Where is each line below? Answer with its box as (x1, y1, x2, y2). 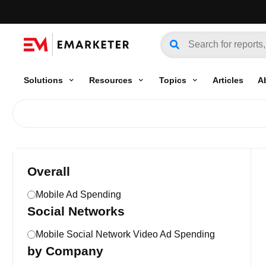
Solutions (24, 75, 63, 85)
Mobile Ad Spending (36, 189, 121, 199)
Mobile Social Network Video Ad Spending (36, 229, 215, 239)
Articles (212, 75, 243, 85)
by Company (27, 244, 103, 258)
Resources (89, 75, 133, 85)
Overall (27, 164, 70, 178)
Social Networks (27, 204, 125, 218)
